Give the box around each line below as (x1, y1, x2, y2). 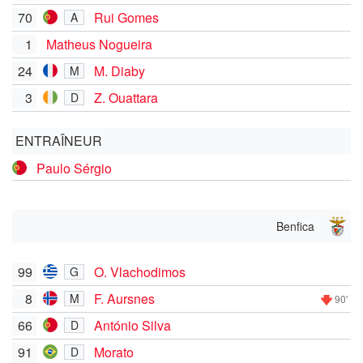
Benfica (276, 217, 314, 234)
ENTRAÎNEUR (15, 130, 102, 150)
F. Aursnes (94, 288, 155, 308)
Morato (94, 342, 134, 361)
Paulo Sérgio (36, 158, 112, 177)
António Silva (94, 315, 171, 335)
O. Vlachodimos (94, 262, 186, 281)
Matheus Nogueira (46, 34, 152, 53)
